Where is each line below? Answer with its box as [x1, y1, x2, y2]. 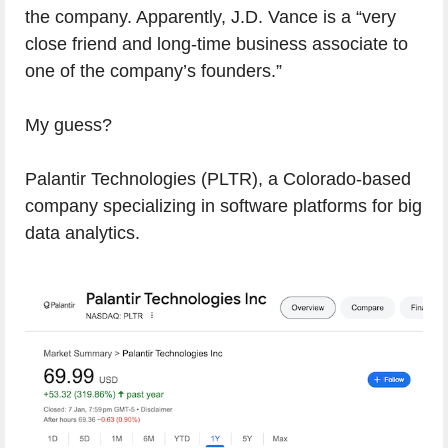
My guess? [25, 115, 112, 136]
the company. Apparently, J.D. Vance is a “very [25, 7, 396, 28]
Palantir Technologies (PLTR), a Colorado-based [25, 169, 411, 190]
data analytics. [25, 223, 140, 244]
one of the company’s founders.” [25, 61, 282, 82]
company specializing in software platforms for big [25, 196, 422, 217]
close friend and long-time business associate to [25, 34, 408, 55]
